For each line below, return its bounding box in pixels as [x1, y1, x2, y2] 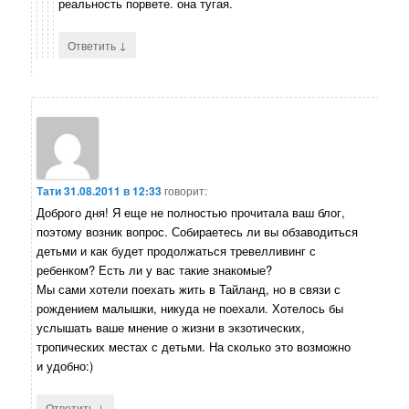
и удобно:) [37, 357, 94, 375]
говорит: [164, 183, 208, 199]
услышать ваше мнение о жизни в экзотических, [37, 319, 306, 337]
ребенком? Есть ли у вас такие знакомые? [37, 261, 273, 279]
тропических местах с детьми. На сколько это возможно [37, 338, 351, 356]
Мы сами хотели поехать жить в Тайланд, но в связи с [37, 280, 341, 299]
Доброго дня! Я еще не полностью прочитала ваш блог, [37, 204, 346, 222]
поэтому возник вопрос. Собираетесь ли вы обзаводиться [37, 223, 359, 241]
